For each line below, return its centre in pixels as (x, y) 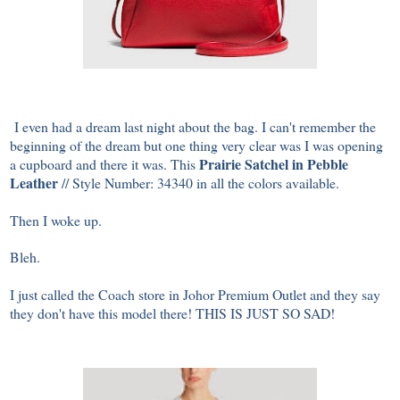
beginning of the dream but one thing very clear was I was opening (196, 145)
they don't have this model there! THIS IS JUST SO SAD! (172, 312)
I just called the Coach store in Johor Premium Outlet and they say (195, 294)
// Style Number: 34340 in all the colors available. (199, 182)
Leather (34, 182)
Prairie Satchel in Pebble (274, 163)
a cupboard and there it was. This (104, 163)
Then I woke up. (58, 220)
